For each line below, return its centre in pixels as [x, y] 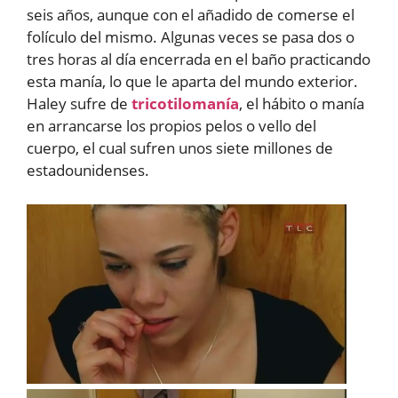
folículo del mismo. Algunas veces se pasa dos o [191, 37]
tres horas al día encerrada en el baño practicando [199, 60]
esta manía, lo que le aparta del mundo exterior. [192, 82]
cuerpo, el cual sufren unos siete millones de [180, 148]
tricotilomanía [185, 104]
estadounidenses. [88, 171]
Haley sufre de [79, 104]
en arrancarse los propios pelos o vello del [171, 126]
